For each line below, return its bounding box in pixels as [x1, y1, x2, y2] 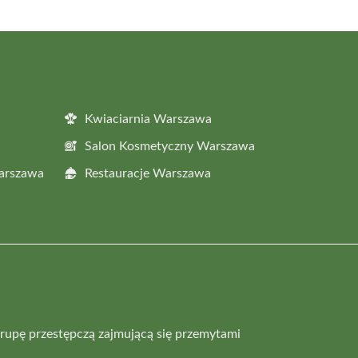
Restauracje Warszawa [85, 166, 211, 180]
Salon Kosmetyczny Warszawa [85, 139, 255, 153]
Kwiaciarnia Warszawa [85, 112, 212, 125]
